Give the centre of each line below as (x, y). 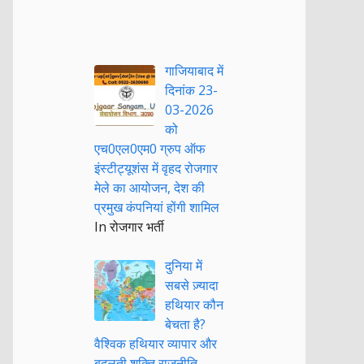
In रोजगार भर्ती (129, 227)
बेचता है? (185, 324)
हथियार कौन (194, 305)
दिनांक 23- (191, 90)
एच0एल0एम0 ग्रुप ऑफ (150, 149)
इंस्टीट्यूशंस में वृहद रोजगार (156, 168)
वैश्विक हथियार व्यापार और (156, 344)
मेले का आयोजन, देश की (149, 188)
